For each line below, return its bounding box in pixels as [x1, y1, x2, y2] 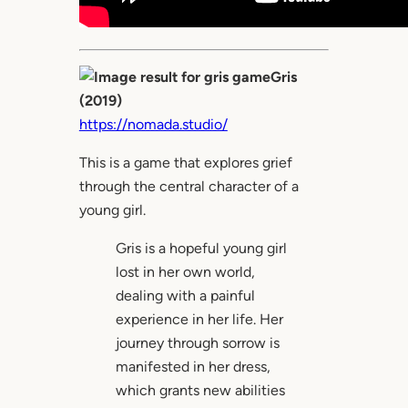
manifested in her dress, [115, 358, 270, 376]
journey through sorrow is [115, 334, 280, 352]
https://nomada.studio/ [78, 116, 228, 134]
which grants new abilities [115, 382, 285, 400]
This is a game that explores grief [78, 154, 292, 172]
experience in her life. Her [115, 311, 283, 329]
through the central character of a [78, 178, 299, 196]
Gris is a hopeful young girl [115, 240, 287, 258]
